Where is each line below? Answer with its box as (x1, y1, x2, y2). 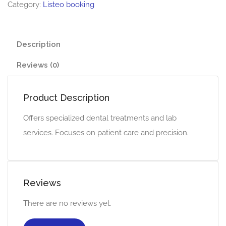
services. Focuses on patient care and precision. (23, 128, 189, 137)
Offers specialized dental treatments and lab (23, 114, 177, 123)
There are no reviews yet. (23, 199, 111, 208)
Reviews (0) (17, 61, 59, 70)
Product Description (23, 92, 109, 103)
